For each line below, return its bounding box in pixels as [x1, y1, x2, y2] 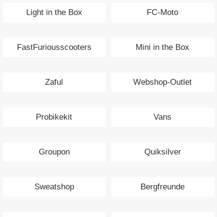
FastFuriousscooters [16, 42, 92, 52]
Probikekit [36, 112, 73, 122]
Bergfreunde [140, 182, 185, 191]
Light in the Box [26, 7, 82, 17]
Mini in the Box [136, 42, 190, 52]
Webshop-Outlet [133, 77, 192, 87]
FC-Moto [147, 7, 179, 17]
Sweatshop [34, 182, 74, 191]
